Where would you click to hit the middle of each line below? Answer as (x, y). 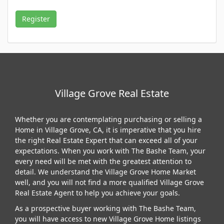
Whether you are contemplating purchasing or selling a (108, 119)
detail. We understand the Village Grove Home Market (105, 172)
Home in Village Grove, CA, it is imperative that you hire (108, 130)
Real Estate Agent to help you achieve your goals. (97, 193)
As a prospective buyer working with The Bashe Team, (105, 208)
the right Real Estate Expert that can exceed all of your (106, 140)
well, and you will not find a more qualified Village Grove (109, 182)
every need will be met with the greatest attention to (103, 161)
